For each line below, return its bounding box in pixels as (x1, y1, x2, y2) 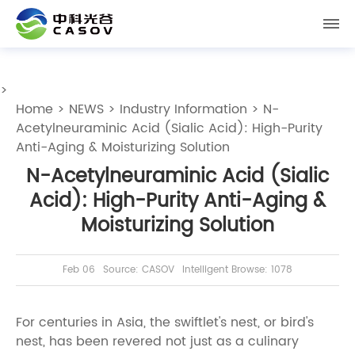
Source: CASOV (103, 262, 174, 278)
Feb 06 (63, 262, 95, 278)
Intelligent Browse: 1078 (182, 262, 292, 278)
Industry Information (120, 99, 247, 120)
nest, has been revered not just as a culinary (16, 330, 299, 352)
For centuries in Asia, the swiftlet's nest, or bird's (16, 311, 314, 333)
